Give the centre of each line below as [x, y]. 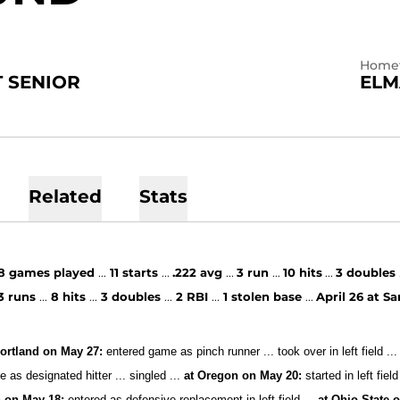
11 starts [134, 272]
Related [65, 196]
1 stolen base [265, 296]
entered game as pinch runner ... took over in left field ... [250, 351]
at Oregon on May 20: [242, 375]
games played [52, 272]
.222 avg [200, 272]
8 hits [69, 296]
